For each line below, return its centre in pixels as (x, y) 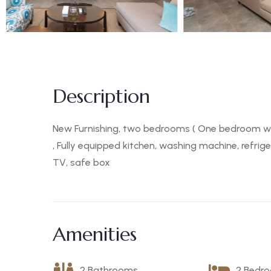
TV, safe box (81, 162)
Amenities (95, 234)
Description (101, 96)
